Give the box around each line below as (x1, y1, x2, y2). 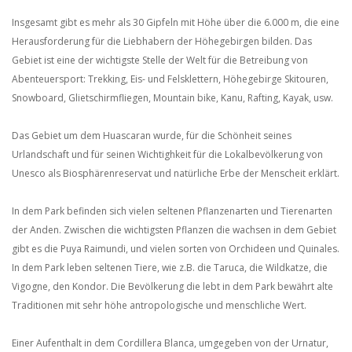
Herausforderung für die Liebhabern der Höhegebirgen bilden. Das (12, 35, 312, 48)
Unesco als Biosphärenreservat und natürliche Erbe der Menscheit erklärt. (12, 167, 339, 180)
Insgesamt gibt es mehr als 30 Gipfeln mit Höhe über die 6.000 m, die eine (12, 16, 339, 29)
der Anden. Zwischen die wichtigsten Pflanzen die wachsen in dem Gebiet (12, 223, 336, 236)
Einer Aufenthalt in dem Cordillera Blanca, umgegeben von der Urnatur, (12, 336, 328, 350)
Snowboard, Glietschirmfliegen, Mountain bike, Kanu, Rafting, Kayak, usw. (12, 91, 333, 104)
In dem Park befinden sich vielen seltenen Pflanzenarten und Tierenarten (12, 204, 332, 218)
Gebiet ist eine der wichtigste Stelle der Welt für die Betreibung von (12, 53, 308, 67)
